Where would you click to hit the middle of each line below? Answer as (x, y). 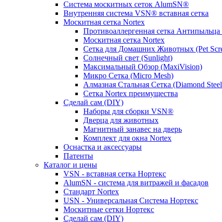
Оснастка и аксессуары (103, 147)
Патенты (78, 156)
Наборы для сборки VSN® (128, 111)
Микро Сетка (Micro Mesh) (128, 76)
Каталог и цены (70, 165)
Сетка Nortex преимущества (131, 93)
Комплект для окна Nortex (127, 138)
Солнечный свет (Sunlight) (128, 58)
